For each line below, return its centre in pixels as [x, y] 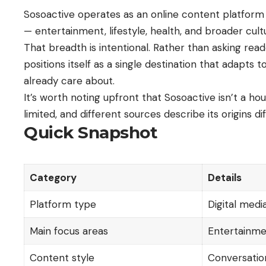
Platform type [63, 204]
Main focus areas [69, 231]
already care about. [69, 80]
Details [224, 177]
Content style [62, 257]
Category [53, 177]
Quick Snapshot [91, 132]
